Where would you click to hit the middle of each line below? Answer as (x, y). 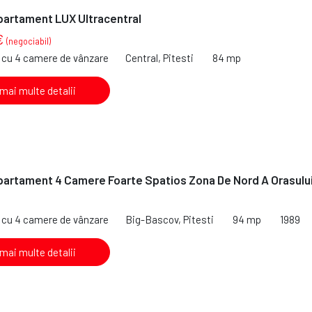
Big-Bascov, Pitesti (170, 219)
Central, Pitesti (159, 57)
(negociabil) (29, 41)
